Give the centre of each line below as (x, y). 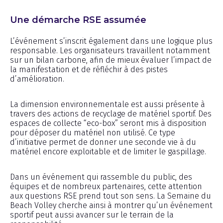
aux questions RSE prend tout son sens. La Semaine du (111, 196)
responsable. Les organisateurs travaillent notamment (110, 50)
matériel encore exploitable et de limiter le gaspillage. (108, 151)
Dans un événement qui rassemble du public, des (101, 177)
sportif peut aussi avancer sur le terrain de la (92, 215)
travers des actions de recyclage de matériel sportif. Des (111, 113)
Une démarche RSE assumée (78, 20)
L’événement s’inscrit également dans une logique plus (111, 41)
